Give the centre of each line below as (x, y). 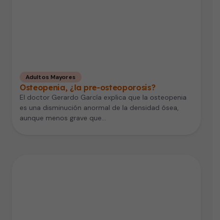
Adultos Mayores (51, 77)
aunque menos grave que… (63, 118)
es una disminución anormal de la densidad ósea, (99, 107)
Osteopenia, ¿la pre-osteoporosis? (88, 87)
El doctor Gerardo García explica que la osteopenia (103, 97)
